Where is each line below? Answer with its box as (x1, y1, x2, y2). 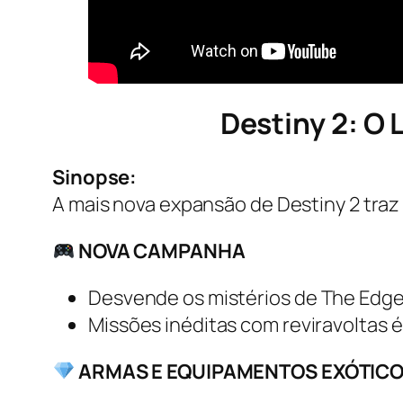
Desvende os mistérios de (88, 283, 321, 311)
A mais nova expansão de (52, 190, 277, 218)
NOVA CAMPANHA (75, 237, 246, 264)
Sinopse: (52, 163, 138, 191)
